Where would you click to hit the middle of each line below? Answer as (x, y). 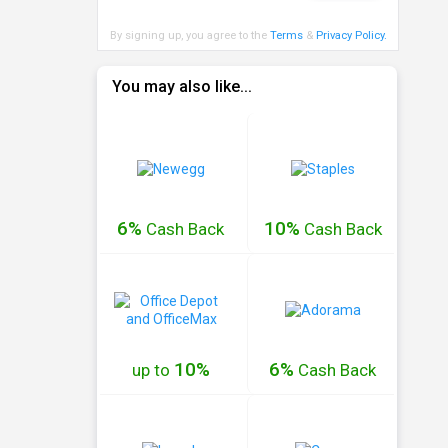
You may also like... (182, 86)
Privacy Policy (349, 35)
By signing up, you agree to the (189, 35)
